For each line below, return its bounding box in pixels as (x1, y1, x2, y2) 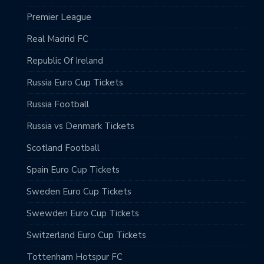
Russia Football (27, 98, 89, 110)
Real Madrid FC (27, 32, 88, 45)
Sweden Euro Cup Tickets (27, 185, 131, 197)
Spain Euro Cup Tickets (27, 163, 120, 176)
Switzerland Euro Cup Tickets (27, 229, 146, 241)
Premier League (27, 11, 91, 23)
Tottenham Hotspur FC (27, 250, 123, 263)
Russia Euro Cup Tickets (27, 76, 123, 88)
